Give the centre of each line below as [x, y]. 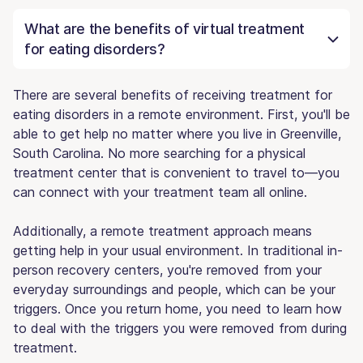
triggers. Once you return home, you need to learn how [177, 308]
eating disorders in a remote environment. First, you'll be [181, 114]
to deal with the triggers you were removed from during [180, 328]
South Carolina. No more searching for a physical [159, 153]
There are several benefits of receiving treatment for [173, 94]
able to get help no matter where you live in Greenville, [177, 133]
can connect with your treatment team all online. [160, 192]
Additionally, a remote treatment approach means [162, 231]
